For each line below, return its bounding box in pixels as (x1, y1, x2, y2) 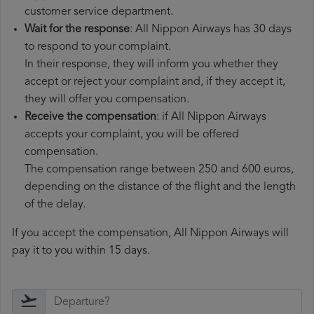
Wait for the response (25, 24, 130, 36)
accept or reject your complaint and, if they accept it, (25, 76, 285, 88)
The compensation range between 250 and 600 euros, (25, 164, 294, 176)
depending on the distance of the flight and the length (25, 182, 296, 193)
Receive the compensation (25, 111, 156, 123)
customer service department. (25, 6, 173, 18)
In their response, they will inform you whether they (25, 59, 278, 71)
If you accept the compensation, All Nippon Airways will (12, 228, 289, 240)
